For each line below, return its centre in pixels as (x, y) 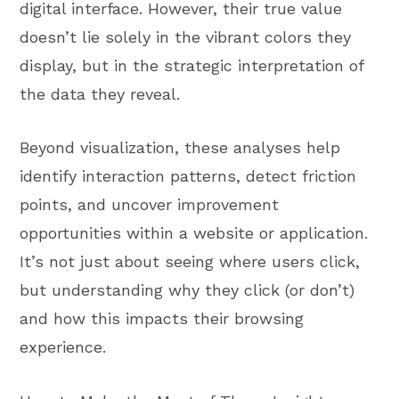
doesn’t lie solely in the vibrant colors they (186, 37)
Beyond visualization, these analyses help (180, 148)
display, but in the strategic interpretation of (192, 65)
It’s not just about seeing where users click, (190, 262)
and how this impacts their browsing (162, 319)
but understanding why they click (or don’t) (187, 290)
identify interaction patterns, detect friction (188, 176)
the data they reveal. (100, 94)
